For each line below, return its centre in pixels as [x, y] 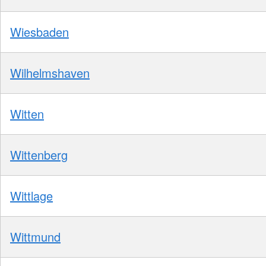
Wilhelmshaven [50, 72]
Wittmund [35, 236]
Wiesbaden [39, 31]
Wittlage [31, 195]
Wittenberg [39, 154]
